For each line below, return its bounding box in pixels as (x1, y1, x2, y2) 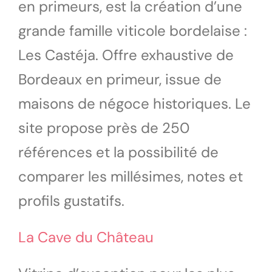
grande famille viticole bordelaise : (18, 21, 247, 40)
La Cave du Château (18, 227, 154, 246)
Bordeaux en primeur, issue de (18, 69, 222, 89)
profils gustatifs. (18, 191, 124, 210)
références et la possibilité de (18, 142, 219, 161)
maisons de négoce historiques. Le (18, 93, 251, 113)
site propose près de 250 (18, 118, 189, 137)
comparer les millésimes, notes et (18, 166, 243, 186)
